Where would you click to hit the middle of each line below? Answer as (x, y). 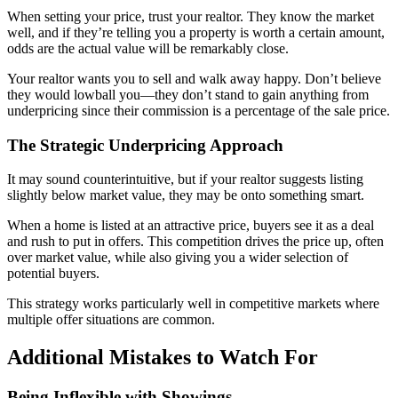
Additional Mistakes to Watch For (163, 358)
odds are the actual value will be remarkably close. (148, 48)
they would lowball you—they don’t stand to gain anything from (188, 94)
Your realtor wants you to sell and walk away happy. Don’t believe (194, 78)
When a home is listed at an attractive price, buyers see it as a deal (191, 226)
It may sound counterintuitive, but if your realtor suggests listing (185, 179)
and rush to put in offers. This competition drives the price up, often (195, 242)
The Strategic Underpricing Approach (145, 145)
